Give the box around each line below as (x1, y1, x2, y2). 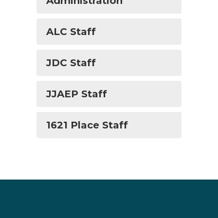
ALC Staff (46, 26, 96, 37)
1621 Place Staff (46, 119, 128, 131)
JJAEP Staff (46, 88, 107, 100)
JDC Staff (46, 57, 96, 69)
